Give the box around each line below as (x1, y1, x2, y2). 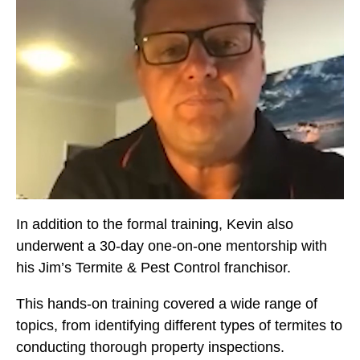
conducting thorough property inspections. (16, 338, 284, 355)
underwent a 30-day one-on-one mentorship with (16, 237, 327, 254)
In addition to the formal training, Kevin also (16, 215, 293, 232)
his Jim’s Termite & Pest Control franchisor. (16, 259, 295, 276)
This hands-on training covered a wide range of (16, 295, 317, 312)
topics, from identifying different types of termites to (16, 317, 342, 333)
